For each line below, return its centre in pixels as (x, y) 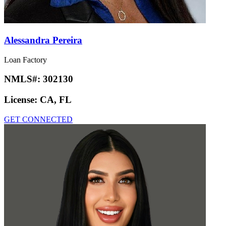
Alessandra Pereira (43, 40)
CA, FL (56, 100)
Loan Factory (25, 60)
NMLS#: (23, 79)
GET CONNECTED (38, 119)
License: (22, 100)
